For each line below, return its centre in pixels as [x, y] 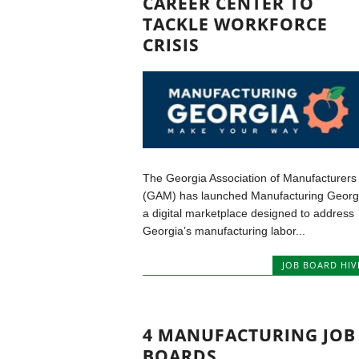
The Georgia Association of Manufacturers [249, 178]
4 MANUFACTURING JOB [249, 335]
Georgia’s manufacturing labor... [224, 231]
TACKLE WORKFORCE [235, 24]
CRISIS [171, 44]
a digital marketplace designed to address [248, 214]
